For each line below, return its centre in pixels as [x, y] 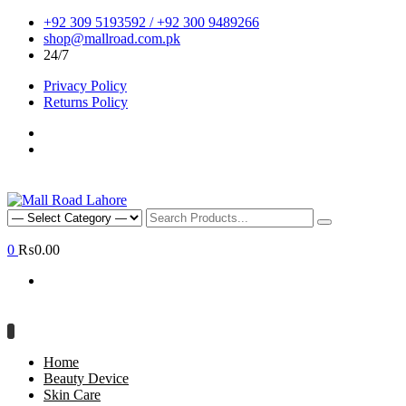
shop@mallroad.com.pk [112, 39]
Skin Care [72, 395]
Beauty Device [86, 378]
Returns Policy [86, 102]
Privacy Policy [85, 86]
